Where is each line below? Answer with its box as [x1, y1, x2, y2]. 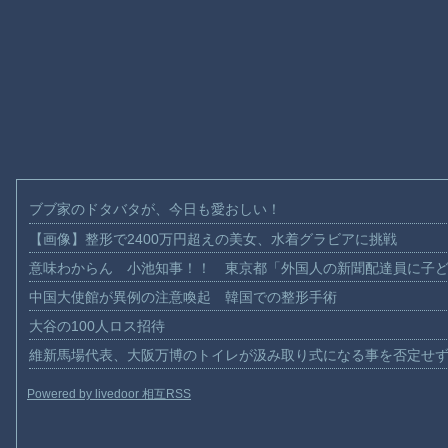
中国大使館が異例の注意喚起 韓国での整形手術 [29, 288, 338, 305]
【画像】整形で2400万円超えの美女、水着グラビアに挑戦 [29, 230, 398, 247]
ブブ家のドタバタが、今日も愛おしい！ [29, 200, 282, 217]
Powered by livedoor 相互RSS [27, 386, 191, 401]
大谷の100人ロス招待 [29, 317, 166, 334]
